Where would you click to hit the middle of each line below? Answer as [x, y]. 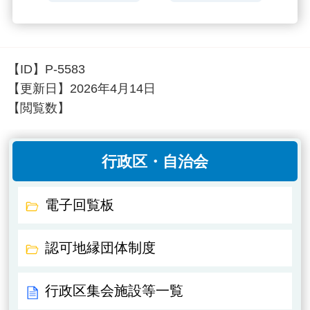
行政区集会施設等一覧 [115, 290]
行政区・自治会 [155, 161]
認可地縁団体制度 [101, 248]
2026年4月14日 [113, 88]
